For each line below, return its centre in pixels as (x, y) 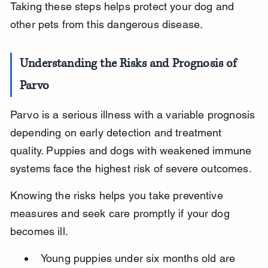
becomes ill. (39, 232)
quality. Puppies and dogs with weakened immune (132, 151)
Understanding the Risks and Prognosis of (130, 64)
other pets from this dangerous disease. (106, 25)
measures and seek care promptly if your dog (121, 214)
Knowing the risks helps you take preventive (118, 196)
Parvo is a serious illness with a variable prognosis (134, 115)
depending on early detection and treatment (117, 133)
